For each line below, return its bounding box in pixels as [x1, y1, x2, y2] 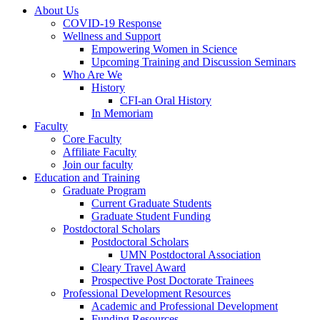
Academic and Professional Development [91, 300, 278, 313]
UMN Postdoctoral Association [120, 249, 261, 261]
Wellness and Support [63, 30, 161, 43]
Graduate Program [63, 184, 146, 197]
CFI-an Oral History [120, 94, 211, 107]
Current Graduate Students [91, 197, 211, 210]
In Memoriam [91, 107, 153, 120]
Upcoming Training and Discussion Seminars [91, 56, 296, 69]
